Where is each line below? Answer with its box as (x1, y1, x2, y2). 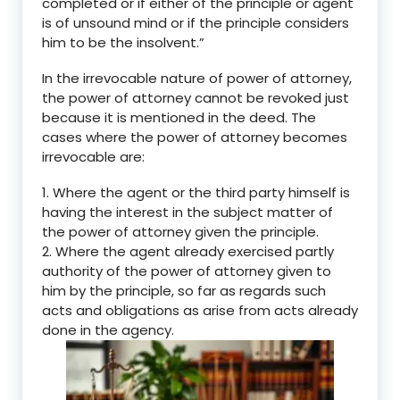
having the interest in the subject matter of (42, 202, 333, 221)
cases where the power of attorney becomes (42, 127, 347, 146)
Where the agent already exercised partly (55, 241, 334, 261)
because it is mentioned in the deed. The (42, 107, 316, 127)
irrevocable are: (42, 146, 145, 166)
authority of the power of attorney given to (42, 261, 331, 280)
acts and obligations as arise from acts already (42, 300, 358, 320)
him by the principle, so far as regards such (42, 280, 326, 300)
